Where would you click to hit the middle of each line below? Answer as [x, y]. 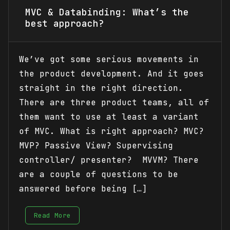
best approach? [65, 23]
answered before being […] [83, 189]
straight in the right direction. [101, 88]
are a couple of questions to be [99, 174]
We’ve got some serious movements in [109, 59]
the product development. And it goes [111, 74]
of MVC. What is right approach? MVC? [111, 131]
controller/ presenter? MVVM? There [109, 160]
